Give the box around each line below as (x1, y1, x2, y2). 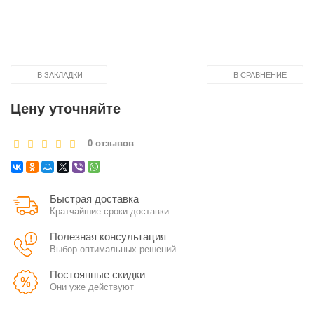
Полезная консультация (50, 231, 166, 243)
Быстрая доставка (50, 193, 139, 205)
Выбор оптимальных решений (50, 244, 176, 254)
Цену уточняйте (11, 101, 121, 116)
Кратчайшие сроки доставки (50, 206, 169, 217)
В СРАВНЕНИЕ (233, 70, 287, 79)
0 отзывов (88, 138, 134, 149)
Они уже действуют (50, 282, 134, 292)
